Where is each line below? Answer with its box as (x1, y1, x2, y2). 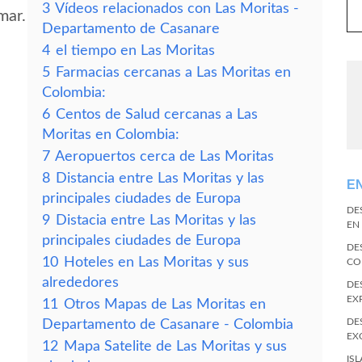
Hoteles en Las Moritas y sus (64, 255, 249, 269)
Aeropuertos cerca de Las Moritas (55, 149, 274, 163)
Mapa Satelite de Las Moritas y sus (64, 339, 287, 353)
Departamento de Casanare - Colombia (42, 318, 293, 331)
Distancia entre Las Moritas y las (56, 171, 264, 185)
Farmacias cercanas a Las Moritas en (56, 65, 291, 79)
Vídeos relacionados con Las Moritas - (55, 2, 299, 15)
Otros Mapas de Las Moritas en (64, 297, 266, 311)
